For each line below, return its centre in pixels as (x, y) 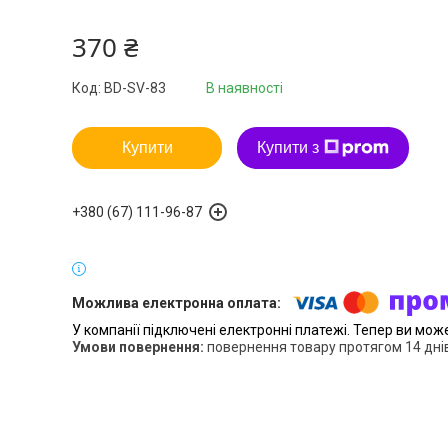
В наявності (244, 88)
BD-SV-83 (135, 88)
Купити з (288, 147)
